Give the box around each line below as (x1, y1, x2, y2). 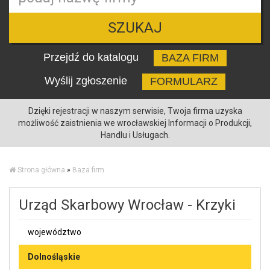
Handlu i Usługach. (100, 130, 170, 140)
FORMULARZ (150, 75, 218, 87)
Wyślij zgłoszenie (45, 74, 130, 87)
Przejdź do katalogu (43, 51, 142, 63)
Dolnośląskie (28, 251, 80, 262)
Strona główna (17, 165, 65, 174)
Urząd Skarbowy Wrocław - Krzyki (19, 196, 236, 213)
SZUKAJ (108, 19, 162, 36)
